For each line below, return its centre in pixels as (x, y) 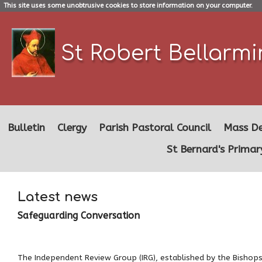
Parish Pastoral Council (155, 128)
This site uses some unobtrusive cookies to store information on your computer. (128, 6)
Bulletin (26, 128)
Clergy (72, 128)
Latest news (58, 197)
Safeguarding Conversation (79, 216)
